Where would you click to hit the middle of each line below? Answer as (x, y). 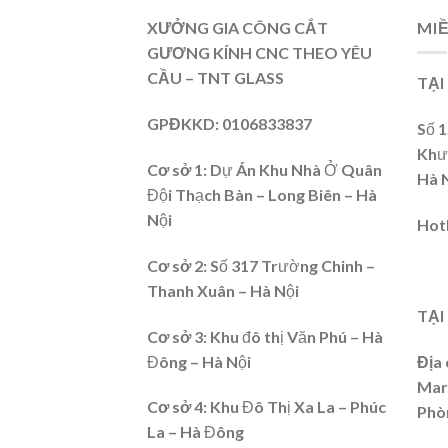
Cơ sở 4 (175, 407)
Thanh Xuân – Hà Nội (223, 290)
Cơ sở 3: (178, 336)
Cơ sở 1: (177, 169)
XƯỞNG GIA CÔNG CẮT (237, 28)
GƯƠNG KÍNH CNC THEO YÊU (259, 53)
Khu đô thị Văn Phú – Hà (296, 336)
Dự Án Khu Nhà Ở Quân (294, 169)
